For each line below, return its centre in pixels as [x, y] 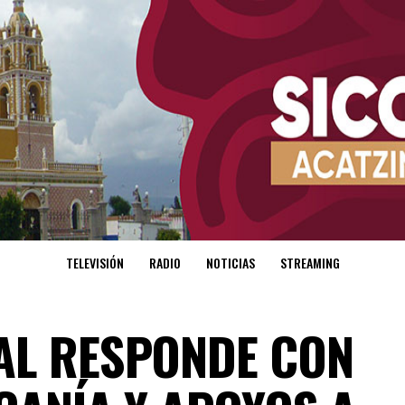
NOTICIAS [230, 263]
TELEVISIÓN [94, 263]
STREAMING [310, 263]
